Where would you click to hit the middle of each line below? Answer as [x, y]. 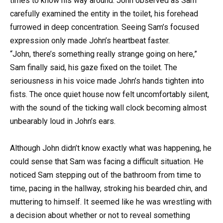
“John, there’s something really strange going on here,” [104, 54]
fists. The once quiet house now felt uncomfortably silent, [110, 94]
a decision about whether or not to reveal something [100, 215]
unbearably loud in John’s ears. [63, 121]
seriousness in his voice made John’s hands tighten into [107, 81]
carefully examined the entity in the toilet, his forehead [104, 13]
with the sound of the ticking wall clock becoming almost [108, 108]
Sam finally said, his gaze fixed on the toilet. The [94, 67]
